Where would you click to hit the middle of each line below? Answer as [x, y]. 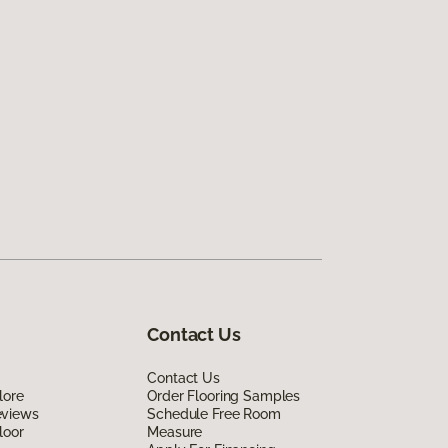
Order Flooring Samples [224, 395]
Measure [175, 431]
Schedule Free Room [214, 413]
